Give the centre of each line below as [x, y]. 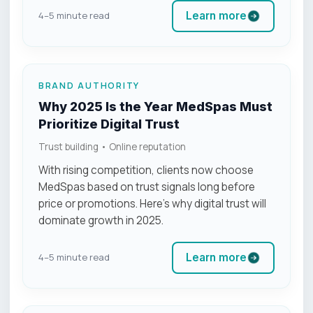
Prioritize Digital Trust [109, 124]
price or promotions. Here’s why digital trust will [152, 203]
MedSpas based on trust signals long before [147, 187]
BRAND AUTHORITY [89, 85]
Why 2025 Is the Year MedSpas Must [155, 106]
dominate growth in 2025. [101, 220]
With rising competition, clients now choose [146, 170]
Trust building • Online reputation [112, 146]
